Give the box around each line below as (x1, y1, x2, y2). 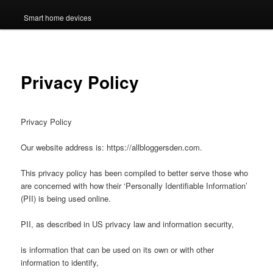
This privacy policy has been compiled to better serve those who (21, 166, 249, 179)
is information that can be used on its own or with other (21, 244, 214, 256)
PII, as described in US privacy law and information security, (21, 218, 235, 230)
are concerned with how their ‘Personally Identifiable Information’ (21, 179, 248, 191)
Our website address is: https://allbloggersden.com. (21, 141, 203, 153)
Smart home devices (23, 12, 91, 23)
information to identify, (21, 257, 99, 269)
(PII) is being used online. (21, 192, 112, 204)
